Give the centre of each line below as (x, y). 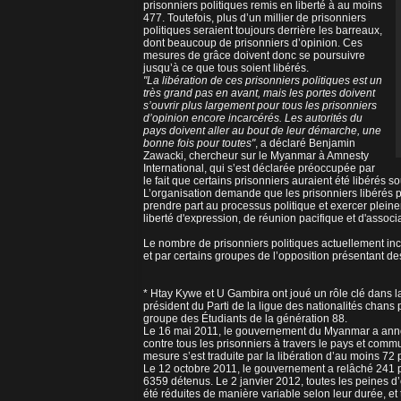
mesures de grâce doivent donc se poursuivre (254, 56)
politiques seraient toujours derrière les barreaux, (263, 31)
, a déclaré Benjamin (305, 144)
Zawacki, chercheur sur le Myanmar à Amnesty (256, 156)
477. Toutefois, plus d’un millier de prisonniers (255, 18)
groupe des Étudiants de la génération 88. (245, 319)
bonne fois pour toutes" (199, 144)
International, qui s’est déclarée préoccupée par (259, 169)
